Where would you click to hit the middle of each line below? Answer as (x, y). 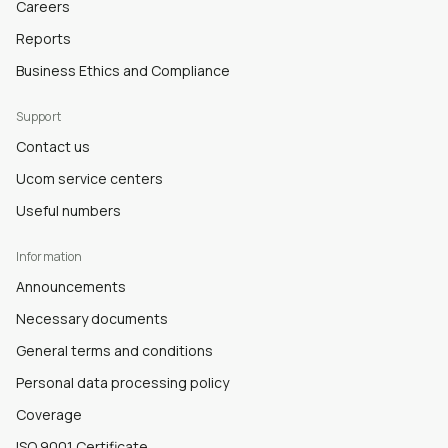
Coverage (49, 414)
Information (49, 256)
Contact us (53, 146)
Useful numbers (68, 210)
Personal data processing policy (122, 382)
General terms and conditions (114, 350)
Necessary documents (92, 318)
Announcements (71, 286)
